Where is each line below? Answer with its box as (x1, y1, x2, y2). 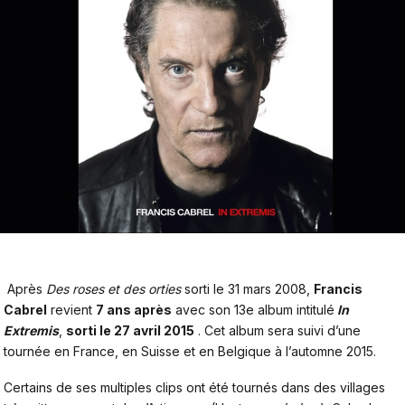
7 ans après (96, 301, 172, 317)
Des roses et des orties (42, 280, 181, 297)
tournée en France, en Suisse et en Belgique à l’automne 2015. (4, 343, 376, 359)
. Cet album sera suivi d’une (194, 322, 361, 338)
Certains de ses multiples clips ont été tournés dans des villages (4, 379, 385, 395)
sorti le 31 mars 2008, (181, 280, 314, 297)
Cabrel (4, 301, 47, 317)
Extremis (4, 322, 59, 338)
